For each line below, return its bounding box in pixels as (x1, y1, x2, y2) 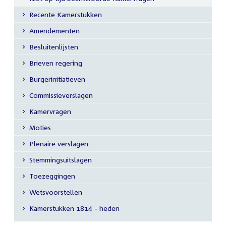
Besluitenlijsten (29, 42, 78, 51)
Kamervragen (29, 107, 71, 116)
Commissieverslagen (29, 91, 93, 100)
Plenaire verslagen (29, 139, 88, 148)
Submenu (14, 5, 60, 18)
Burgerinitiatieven (29, 75, 85, 84)
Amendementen (29, 26, 80, 35)
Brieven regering (29, 59, 82, 68)
